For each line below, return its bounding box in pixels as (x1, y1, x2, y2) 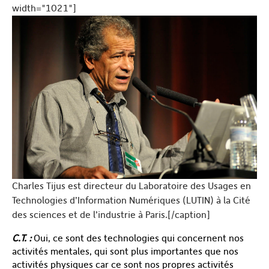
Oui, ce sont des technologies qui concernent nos (31, 232, 244, 244)
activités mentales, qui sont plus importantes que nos (12, 245, 238, 257)
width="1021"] (12, 2, 76, 14)
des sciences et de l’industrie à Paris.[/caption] (12, 208, 210, 220)
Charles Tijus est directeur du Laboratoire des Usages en (12, 180, 251, 192)
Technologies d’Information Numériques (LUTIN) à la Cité (12, 194, 250, 206)
